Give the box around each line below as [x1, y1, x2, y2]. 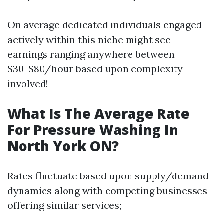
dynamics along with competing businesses [7, 184, 207, 197]
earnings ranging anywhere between [7, 48, 175, 60]
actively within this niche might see [7, 33, 171, 45]
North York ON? [7, 136, 119, 155]
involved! [7, 77, 48, 89]
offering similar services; [7, 199, 121, 211]
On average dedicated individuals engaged [7, 19, 202, 31]
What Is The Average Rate [7, 104, 190, 123]
